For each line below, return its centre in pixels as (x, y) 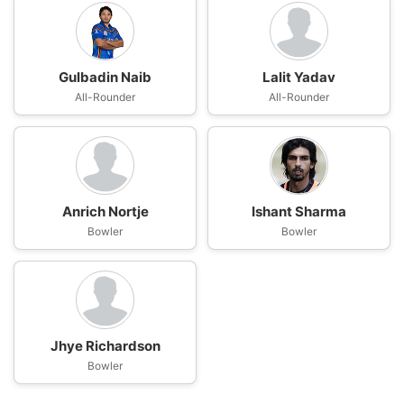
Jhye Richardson (105, 346)
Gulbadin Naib (105, 77)
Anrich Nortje (105, 211)
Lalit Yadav (299, 77)
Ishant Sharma (299, 211)
